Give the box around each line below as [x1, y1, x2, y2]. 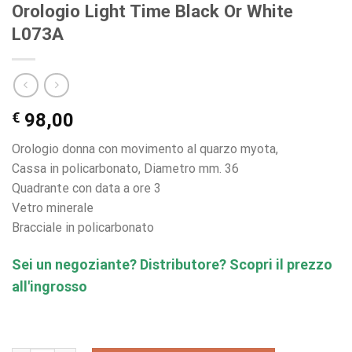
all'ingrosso [12, 277, 87, 295]
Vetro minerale [12, 200, 93, 216]
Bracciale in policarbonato [12, 220, 154, 236]
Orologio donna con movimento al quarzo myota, [12, 141, 278, 157]
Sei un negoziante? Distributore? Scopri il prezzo [12, 255, 332, 273]
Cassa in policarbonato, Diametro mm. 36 [12, 161, 239, 177]
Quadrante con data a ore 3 [12, 181, 161, 196]
